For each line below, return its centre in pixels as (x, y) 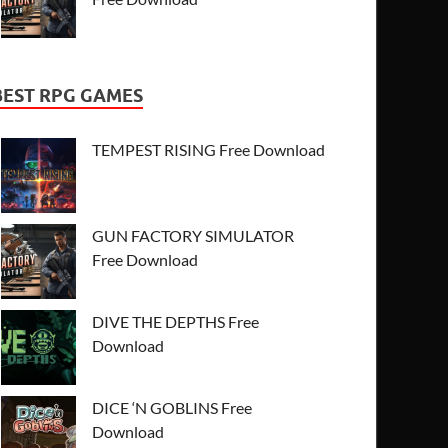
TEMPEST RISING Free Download (209, 149)
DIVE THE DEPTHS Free (176, 321)
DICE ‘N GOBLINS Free (172, 407)
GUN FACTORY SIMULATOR (193, 235)
